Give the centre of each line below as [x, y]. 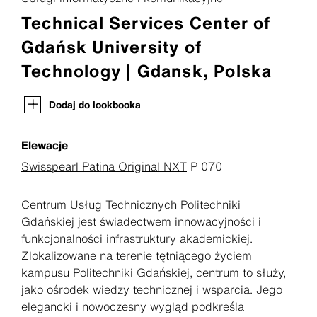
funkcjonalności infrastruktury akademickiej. [137, 239]
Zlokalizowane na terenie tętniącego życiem [137, 256]
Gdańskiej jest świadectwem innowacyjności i [141, 222]
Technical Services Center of [146, 23]
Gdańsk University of [111, 47]
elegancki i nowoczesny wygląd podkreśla [133, 307]
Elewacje [45, 145]
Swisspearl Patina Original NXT [104, 167]
